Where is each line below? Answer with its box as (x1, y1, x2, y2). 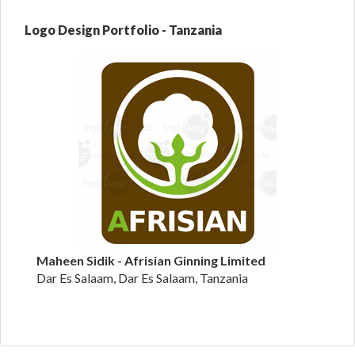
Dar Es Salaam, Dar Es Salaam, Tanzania (36, 270, 248, 285)
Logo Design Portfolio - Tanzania (25, 22, 222, 37)
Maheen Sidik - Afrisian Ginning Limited (36, 253, 265, 268)
